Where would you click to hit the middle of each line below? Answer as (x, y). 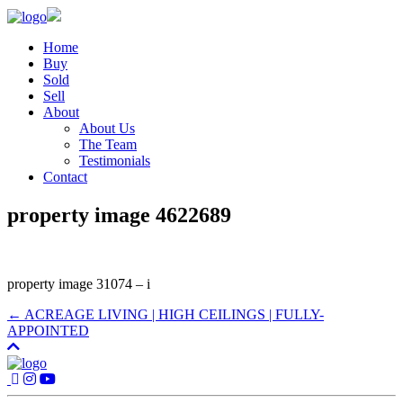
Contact (65, 177)
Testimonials (115, 161)
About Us (107, 128)
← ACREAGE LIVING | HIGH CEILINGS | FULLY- (166, 314)
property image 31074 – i (79, 283)
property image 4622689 (119, 215)
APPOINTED (48, 330)
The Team (108, 144)
